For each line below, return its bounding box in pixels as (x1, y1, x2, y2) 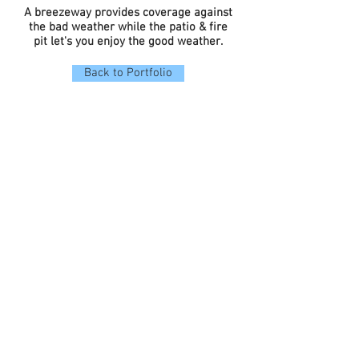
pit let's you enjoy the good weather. (34, 34, 223, 49)
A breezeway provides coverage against (24, 6, 232, 20)
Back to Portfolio (84, 66, 172, 80)
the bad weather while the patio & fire (29, 20, 228, 34)
